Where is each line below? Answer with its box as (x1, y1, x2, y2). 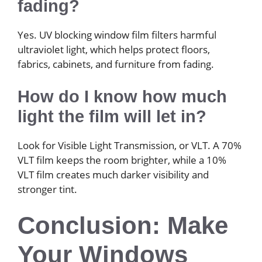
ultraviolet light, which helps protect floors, (18, 43, 210, 57)
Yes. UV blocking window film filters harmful (18, 28, 216, 42)
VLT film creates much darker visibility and (18, 167, 209, 181)
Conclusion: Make (18, 212, 228, 240)
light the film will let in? (18, 106, 206, 126)
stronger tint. (18, 182, 77, 196)
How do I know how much (18, 87, 227, 106)
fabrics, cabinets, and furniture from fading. (18, 57, 214, 71)
